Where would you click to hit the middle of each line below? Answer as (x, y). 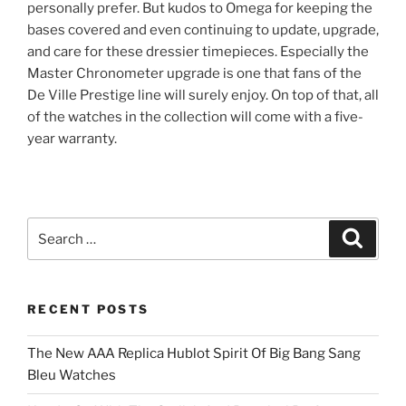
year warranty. (72, 139)
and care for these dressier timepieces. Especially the (198, 52)
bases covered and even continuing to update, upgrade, (203, 30)
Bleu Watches (72, 376)
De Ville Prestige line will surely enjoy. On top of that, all (203, 96)
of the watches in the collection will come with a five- (195, 117)
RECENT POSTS (88, 309)
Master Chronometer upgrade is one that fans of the (194, 74)
